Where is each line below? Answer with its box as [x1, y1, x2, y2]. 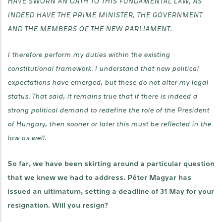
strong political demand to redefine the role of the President [7, 107, 209, 114]
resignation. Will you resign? [7, 202, 108, 209]
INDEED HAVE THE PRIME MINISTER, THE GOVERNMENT [7, 11, 202, 19]
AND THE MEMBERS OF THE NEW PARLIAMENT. [7, 25, 171, 33]
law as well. [7, 134, 46, 142]
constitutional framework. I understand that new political [7, 65, 199, 72]
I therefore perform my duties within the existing [7, 51, 170, 58]
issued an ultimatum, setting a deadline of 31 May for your [7, 188, 214, 195]
